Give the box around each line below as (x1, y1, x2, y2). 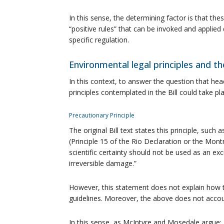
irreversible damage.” (69, 158, 136, 168)
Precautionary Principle (69, 110, 134, 119)
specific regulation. (69, 34, 129, 44)
